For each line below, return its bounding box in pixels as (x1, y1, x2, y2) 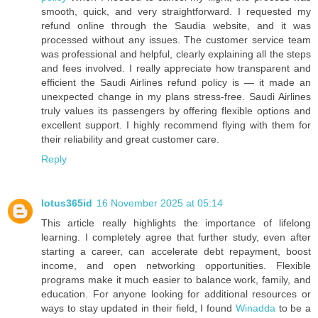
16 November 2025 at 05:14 (97, 197, 223, 209)
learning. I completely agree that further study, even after (41, 231, 311, 243)
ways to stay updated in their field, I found (41, 302, 236, 314)
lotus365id (41, 197, 92, 209)
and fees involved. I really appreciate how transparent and (41, 62, 311, 74)
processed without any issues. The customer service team (41, 33, 311, 45)
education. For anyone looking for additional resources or (41, 287, 311, 300)
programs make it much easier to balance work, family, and (41, 273, 311, 285)
